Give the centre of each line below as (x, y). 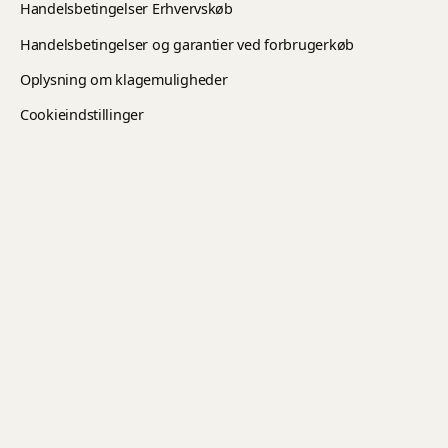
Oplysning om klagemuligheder (124, 79)
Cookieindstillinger (82, 115)
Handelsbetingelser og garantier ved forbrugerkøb (187, 44)
